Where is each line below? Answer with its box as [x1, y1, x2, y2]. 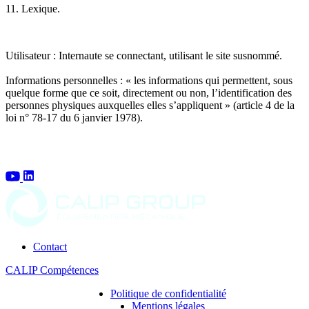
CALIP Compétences [6, 264, 99, 277]
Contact [33, 241, 67, 253]
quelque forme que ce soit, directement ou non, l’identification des [6, 87, 292, 99]
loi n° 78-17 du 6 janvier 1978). [6, 112, 143, 124]
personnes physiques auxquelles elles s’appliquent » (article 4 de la [6, 99, 295, 112]
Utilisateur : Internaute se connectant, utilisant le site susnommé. [6, 50, 282, 62]
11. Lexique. [6, 3, 60, 15]
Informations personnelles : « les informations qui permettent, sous [6, 74, 292, 87]
